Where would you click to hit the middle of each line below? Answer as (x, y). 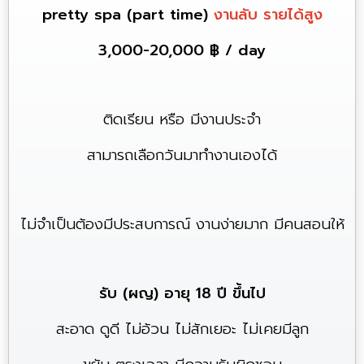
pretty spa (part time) (128, 15)
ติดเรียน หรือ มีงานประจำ (182, 119)
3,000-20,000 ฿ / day (182, 50)
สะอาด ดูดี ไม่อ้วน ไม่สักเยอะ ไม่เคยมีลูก (182, 329)
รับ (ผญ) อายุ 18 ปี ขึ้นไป (182, 293)
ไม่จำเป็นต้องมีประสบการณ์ (108, 224)
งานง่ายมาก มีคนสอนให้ (270, 224)
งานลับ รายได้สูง (268, 15)
